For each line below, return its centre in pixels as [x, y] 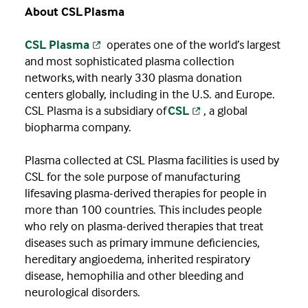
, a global [225, 111]
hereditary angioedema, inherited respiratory [137, 259]
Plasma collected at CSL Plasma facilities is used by [152, 160]
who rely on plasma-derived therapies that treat [144, 226]
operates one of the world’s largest [192, 45]
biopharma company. [78, 127]
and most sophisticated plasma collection [130, 61]
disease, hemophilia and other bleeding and [134, 276]
